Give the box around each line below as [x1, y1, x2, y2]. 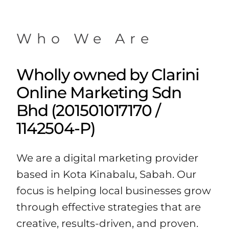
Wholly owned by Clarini [16, 65, 200, 85]
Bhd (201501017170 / [16, 101, 161, 121]
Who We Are [16, 30, 154, 48]
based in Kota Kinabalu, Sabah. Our [16, 168, 196, 181]
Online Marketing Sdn [16, 83, 181, 103]
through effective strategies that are [16, 201, 201, 214]
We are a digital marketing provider [16, 152, 198, 165]
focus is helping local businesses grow [16, 185, 211, 197]
